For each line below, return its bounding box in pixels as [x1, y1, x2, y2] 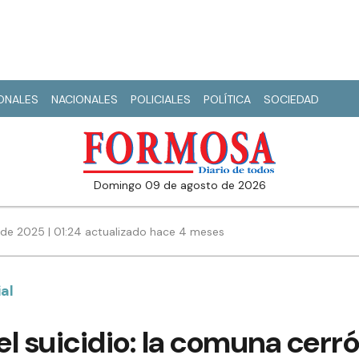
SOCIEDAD [264, 92, 319, 107]
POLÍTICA [204, 92, 251, 107]
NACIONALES [51, 92, 118, 107]
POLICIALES [131, 92, 191, 107]
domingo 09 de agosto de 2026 [101, 178, 266, 193]
